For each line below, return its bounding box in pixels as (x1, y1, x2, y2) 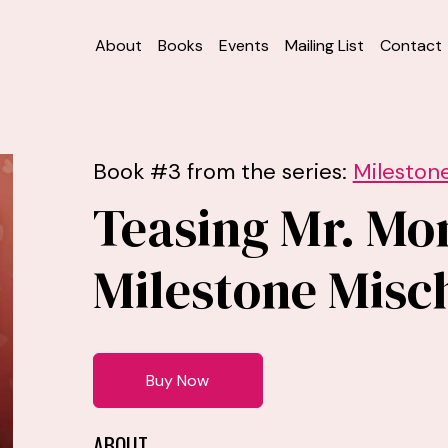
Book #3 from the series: (92, 157, 353, 186)
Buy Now (146, 370, 210, 391)
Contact (380, 34, 442, 56)
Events (219, 34, 269, 56)
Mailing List (285, 34, 364, 56)
